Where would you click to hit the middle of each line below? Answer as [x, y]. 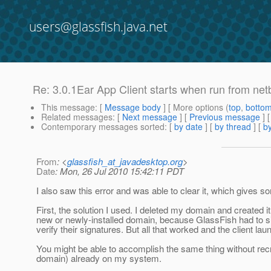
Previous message [225, 117]
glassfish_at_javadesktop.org [125, 162]
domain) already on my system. [99, 258]
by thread [233, 127]
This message [68, 107]
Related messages [77, 117]
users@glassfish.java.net [98, 27]
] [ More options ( [195, 107]
